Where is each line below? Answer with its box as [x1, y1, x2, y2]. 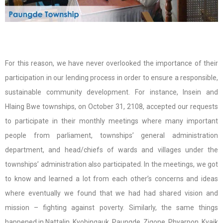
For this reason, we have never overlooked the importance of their [5, 59, 218, 67]
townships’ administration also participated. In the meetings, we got [5, 160, 218, 168]
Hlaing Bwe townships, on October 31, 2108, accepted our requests [5, 103, 218, 111]
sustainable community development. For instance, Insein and [5, 88, 218, 96]
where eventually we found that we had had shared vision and [5, 189, 218, 197]
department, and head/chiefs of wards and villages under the [5, 146, 218, 154]
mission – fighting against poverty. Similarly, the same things [5, 204, 218, 212]
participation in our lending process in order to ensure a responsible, [5, 74, 218, 82]
